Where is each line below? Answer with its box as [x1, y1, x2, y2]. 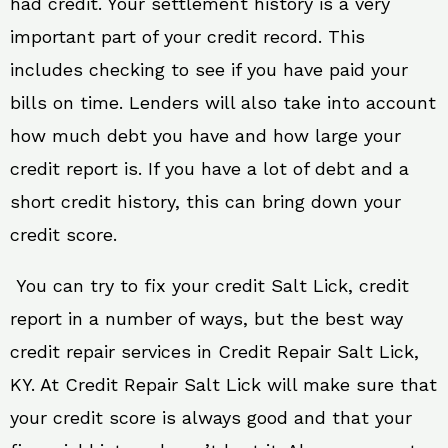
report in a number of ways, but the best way [10, 307, 403, 329]
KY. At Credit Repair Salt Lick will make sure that [10, 373, 437, 395]
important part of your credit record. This [10, 25, 365, 47]
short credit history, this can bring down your [10, 190, 401, 212]
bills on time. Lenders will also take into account [10, 91, 436, 113]
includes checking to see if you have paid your [10, 58, 408, 80]
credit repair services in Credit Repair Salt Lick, [10, 340, 419, 362]
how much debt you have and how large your [10, 124, 401, 146]
